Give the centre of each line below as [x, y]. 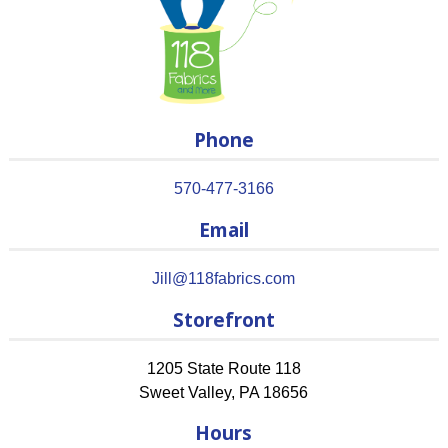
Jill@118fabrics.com [224, 278]
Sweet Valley [185, 392]
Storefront [223, 319]
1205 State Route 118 [223, 368]
